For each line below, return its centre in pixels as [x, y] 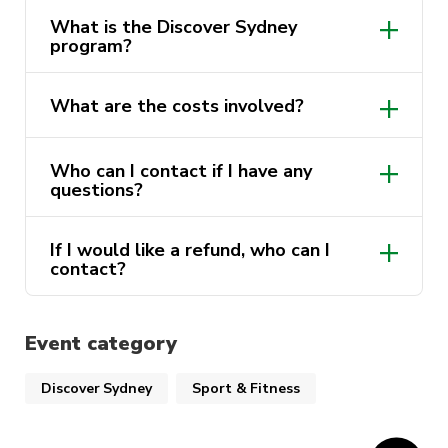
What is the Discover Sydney [173, 27]
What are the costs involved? [177, 106]
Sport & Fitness [245, 389]
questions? [96, 190]
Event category [101, 344]
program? [91, 46]
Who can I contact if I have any [181, 171]
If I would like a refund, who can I [190, 250]
